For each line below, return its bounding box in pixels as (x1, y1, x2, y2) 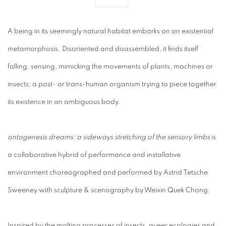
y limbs (188, 134, 210, 141)
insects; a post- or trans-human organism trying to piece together (8, 81, 216, 88)
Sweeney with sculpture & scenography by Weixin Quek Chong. (8, 187, 210, 194)
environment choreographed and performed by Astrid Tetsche (8, 169, 208, 176)
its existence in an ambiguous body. (8, 98, 121, 105)
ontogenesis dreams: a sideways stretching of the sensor (8, 134, 188, 141)
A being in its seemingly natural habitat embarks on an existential (8, 28, 213, 35)
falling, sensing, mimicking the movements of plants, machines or (8, 63, 213, 70)
